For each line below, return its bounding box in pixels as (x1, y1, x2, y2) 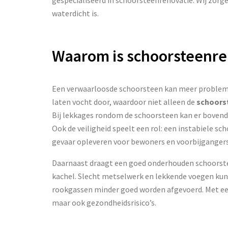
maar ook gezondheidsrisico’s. (52, 197, 156, 208)
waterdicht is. (52, 8, 99, 18)
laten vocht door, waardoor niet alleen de (52, 96, 196, 107)
